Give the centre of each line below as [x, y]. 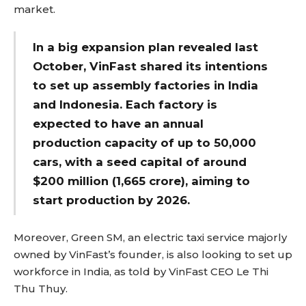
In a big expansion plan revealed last [146, 47]
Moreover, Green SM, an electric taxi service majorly [150, 238]
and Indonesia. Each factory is [125, 104]
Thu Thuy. [41, 289]
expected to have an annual [119, 123]
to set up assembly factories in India [146, 85]
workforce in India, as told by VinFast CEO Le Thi [141, 272]
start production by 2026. [112, 200]
